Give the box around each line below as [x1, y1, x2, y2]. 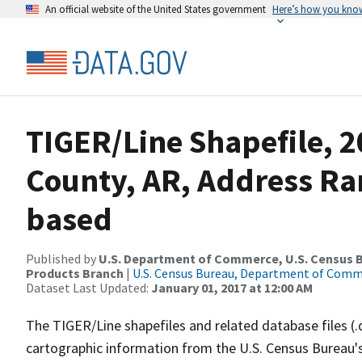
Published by [26, 250, 99, 267]
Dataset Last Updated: [26, 280, 151, 296]
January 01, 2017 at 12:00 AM [151, 280, 313, 296]
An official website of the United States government [45, 2, 266, 15]
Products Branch [26, 265, 124, 281]
